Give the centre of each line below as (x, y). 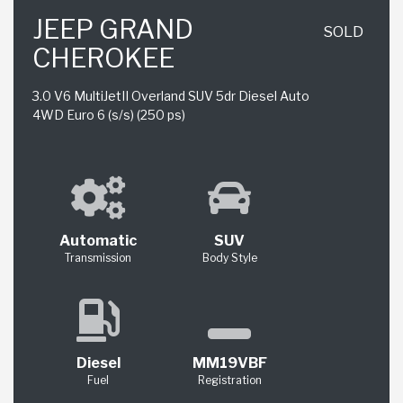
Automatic (98, 241)
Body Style (229, 258)
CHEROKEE (103, 58)
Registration (229, 381)
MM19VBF (229, 363)
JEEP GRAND (113, 29)
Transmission (98, 258)
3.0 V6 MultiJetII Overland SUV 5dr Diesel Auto (171, 95)
